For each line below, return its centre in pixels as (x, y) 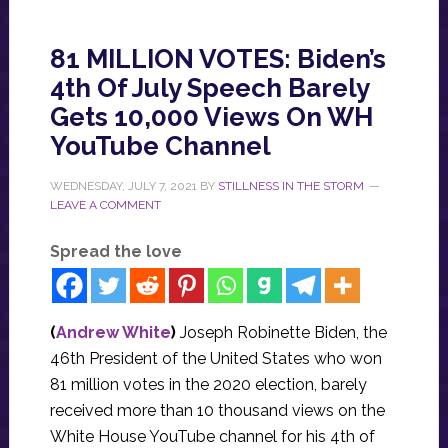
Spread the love (115, 251)
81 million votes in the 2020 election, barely (208, 384)
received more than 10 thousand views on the (217, 410)
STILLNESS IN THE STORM (290, 185)
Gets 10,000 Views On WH (211, 116)
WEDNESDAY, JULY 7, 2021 (123, 185)
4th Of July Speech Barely (209, 87)
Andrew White (113, 332)
